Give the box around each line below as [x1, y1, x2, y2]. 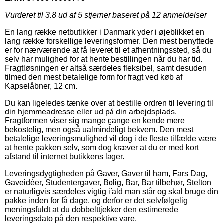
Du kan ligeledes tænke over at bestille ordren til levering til [5, 98, 213, 107]
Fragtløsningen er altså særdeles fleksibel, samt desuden [5, 63, 207, 72]
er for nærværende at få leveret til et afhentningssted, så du [5, 45, 211, 54]
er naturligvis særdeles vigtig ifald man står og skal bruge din [5, 187, 218, 196]
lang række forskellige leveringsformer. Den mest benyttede [5, 36, 214, 45]
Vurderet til [5, 10, 45, 19]
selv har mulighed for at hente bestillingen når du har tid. [5, 54, 202, 63]
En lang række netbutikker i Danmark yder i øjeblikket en [5, 27, 204, 36]
